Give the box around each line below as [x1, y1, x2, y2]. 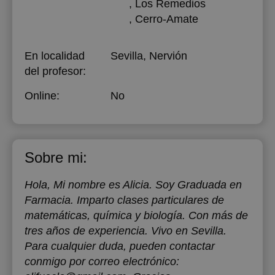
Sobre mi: [25, 149, 87, 166]
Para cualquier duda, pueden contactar [25, 240, 215, 252]
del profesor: [25, 65, 86, 77]
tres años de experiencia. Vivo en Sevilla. [25, 225, 227, 237]
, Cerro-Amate [128, 13, 198, 25]
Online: [25, 90, 60, 102]
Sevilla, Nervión [110, 50, 187, 62]
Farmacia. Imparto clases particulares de [25, 194, 224, 206]
